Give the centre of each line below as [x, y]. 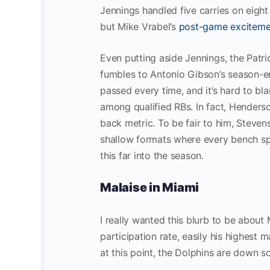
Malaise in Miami [150, 187]
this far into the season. [153, 155]
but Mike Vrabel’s [140, 27]
